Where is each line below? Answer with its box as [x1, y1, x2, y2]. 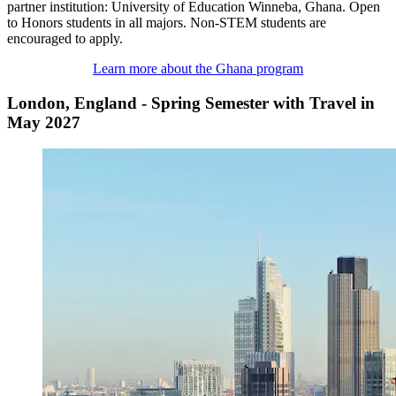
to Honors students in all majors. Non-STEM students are [7, 14, 326, 30]
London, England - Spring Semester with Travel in [7, 93, 375, 112]
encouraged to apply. [7, 30, 123, 46]
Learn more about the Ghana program [93, 60, 303, 76]
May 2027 [7, 112, 80, 132]
